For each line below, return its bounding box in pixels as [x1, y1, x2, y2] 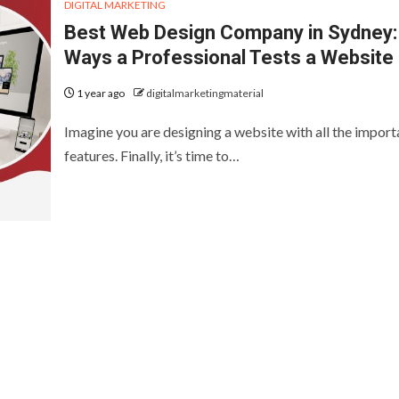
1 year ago [74, 85, 126, 100]
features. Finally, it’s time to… [63, 146, 240, 164]
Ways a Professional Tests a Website [63, 45, 394, 69]
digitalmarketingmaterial [145, 85, 264, 100]
